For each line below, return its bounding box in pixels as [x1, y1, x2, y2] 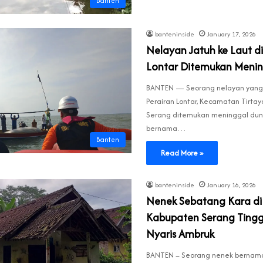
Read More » [161, 147, 203, 159]
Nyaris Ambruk [146, 226, 214, 242]
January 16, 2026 [207, 180, 256, 190]
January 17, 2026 [207, 29, 256, 39]
